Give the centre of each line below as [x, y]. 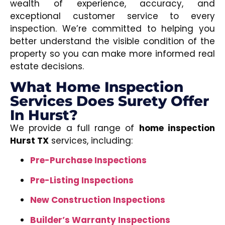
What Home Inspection [97, 87]
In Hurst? [44, 115]
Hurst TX [29, 140]
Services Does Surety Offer [109, 101]
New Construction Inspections [98, 200]
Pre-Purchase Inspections [88, 160]
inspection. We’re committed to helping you [113, 28]
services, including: [91, 140]
